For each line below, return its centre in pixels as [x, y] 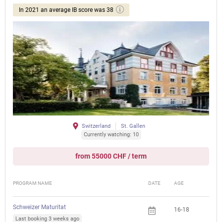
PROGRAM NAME [32, 183]
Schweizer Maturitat [39, 207]
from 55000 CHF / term [111, 156]
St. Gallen [133, 126]
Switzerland [96, 126]
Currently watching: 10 [111, 135]
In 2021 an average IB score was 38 [66, 10]
